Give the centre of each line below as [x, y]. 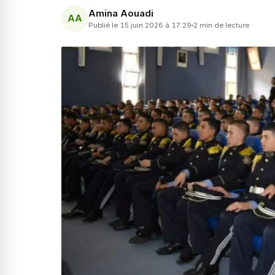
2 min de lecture [221, 25]
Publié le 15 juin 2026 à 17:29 [140, 25]
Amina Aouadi [121, 13]
